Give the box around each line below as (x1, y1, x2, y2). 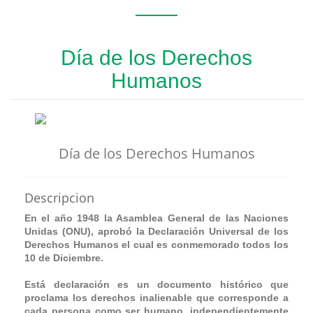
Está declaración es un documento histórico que (24, 278, 289, 290)
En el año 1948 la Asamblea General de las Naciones (24, 212, 289, 224)
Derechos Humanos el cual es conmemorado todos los (24, 238, 289, 250)
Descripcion (24, 189, 94, 206)
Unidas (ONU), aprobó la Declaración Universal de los (24, 225, 289, 237)
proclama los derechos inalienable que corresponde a (24, 291, 289, 303)
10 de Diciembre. (24, 252, 103, 263)
